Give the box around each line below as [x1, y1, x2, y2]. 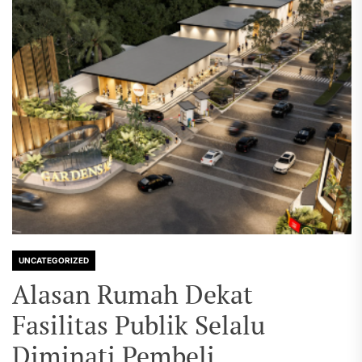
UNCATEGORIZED [19, 255, 89, 265]
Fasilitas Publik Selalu [12, 308, 265, 342]
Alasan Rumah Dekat [12, 277, 253, 311]
